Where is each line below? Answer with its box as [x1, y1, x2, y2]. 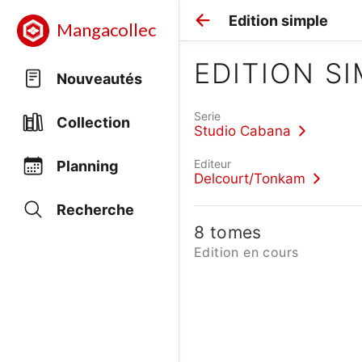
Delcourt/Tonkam [194, 170, 305, 187]
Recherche [57, 200, 134, 218]
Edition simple [229, 11, 328, 29]
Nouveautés [57, 69, 142, 87]
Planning [57, 157, 118, 175]
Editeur [194, 156, 231, 170]
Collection [57, 113, 130, 131]
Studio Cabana [194, 122, 291, 139]
